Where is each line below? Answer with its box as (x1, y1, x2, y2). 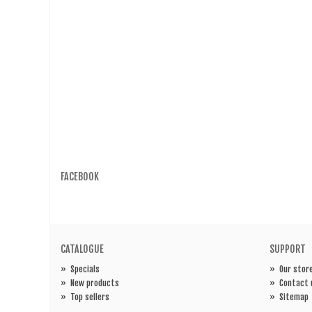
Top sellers (70, 292, 109, 303)
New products (70, 278, 119, 289)
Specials (70, 264, 100, 275)
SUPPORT (270, 243, 306, 256)
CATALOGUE (61, 243, 104, 256)
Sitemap (279, 292, 309, 303)
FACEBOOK (61, 171, 99, 183)
